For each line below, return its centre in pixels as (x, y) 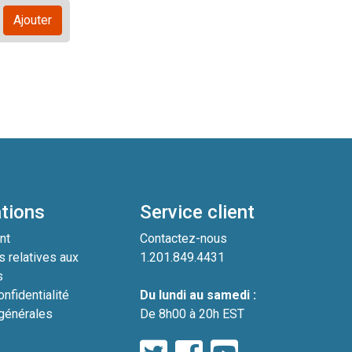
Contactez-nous (183, 238)
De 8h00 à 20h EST (192, 314)
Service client (197, 212)
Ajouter (32, 20)
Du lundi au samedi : (198, 295)
